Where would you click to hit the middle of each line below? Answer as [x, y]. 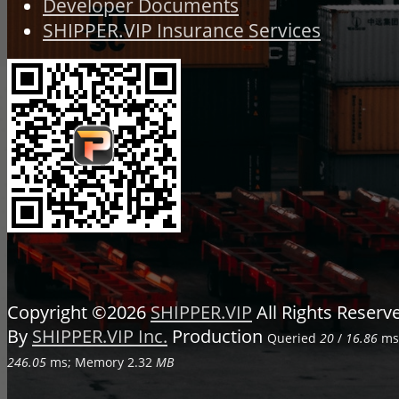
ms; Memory [87, 362]
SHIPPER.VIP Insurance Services [182, 30]
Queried [293, 338]
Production [215, 336]
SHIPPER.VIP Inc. [100, 336]
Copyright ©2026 [79, 312]
